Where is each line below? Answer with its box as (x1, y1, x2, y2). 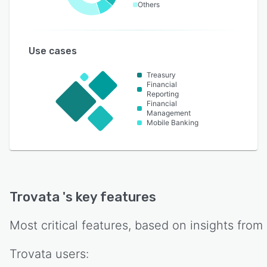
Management (147, 108, 191, 117)
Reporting (147, 89, 179, 98)
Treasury (147, 70, 176, 79)
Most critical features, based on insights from (10, 218, 263, 232)
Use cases (29, 45, 77, 57)
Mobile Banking (147, 117, 199, 127)
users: (55, 246, 89, 261)
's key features (63, 188, 156, 205)
